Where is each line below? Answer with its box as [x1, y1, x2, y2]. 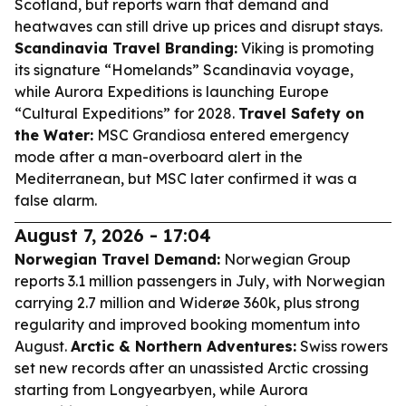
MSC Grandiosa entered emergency [93, 126, 349, 144]
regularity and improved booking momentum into [14, 315, 360, 333]
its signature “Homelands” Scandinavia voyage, [14, 61, 353, 79]
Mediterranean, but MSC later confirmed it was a [14, 169, 357, 188]
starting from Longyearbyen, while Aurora [14, 381, 308, 399]
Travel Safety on [238, 104, 364, 122]
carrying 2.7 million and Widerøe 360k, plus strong [14, 294, 360, 312]
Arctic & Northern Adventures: [71, 337, 296, 355]
